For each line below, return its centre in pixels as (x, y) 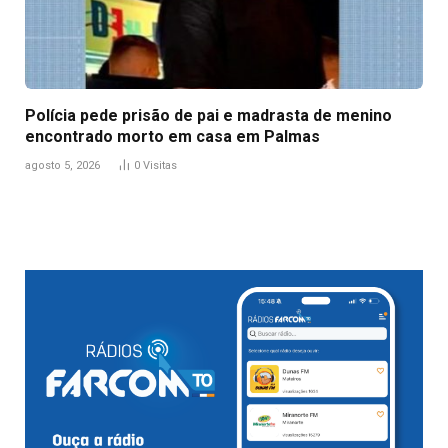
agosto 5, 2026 (62, 165)
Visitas (160, 165)
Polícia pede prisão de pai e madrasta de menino (208, 115)
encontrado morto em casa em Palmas (172, 136)
